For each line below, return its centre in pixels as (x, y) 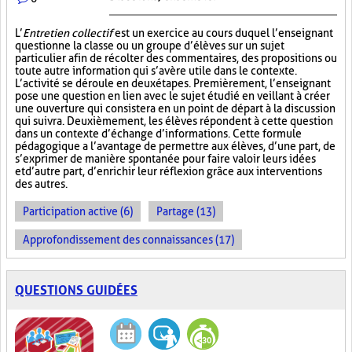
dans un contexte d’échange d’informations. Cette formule (158, 134)
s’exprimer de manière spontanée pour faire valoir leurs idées (165, 159)
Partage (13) (186, 211)
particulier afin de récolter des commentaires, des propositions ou (176, 58)
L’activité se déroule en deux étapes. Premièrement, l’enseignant (173, 83)
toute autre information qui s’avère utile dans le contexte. (156, 71)
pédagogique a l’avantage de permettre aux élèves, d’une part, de (175, 146)
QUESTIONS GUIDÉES (76, 290)
